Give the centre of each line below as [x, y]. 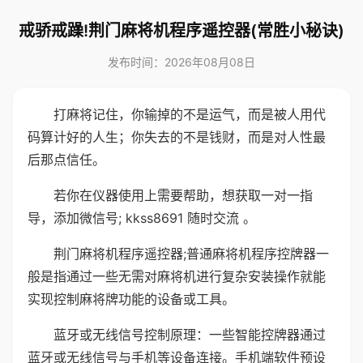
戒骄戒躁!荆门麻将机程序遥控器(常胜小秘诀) [181, 31]
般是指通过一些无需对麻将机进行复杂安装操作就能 [177, 276]
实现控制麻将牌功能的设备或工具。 [131, 299]
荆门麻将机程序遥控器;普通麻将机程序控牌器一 [191, 254]
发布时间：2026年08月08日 [181, 62]
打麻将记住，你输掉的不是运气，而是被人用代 [190, 114]
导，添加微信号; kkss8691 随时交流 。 [142, 218]
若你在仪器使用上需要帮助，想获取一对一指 [183, 195]
